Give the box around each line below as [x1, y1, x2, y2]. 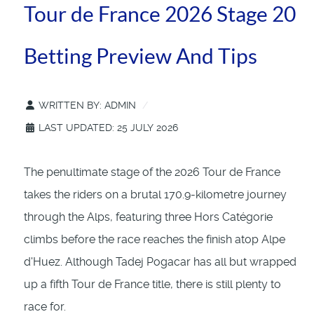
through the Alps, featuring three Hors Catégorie [24, 210, 273, 224]
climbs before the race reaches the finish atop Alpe [24, 233, 285, 247]
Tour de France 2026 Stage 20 [24, 2, 296, 27]
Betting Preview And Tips [24, 44, 257, 69]
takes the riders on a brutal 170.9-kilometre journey [24, 188, 287, 202]
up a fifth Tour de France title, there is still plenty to [24, 278, 281, 292]
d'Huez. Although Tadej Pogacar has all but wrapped [24, 255, 296, 269]
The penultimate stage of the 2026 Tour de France [24, 165, 280, 179]
